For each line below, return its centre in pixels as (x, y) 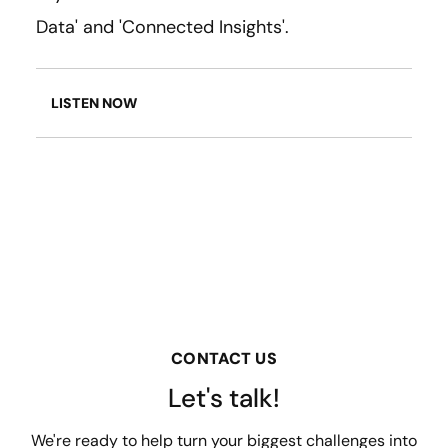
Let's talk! (224, 398)
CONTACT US (224, 359)
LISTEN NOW (94, 103)
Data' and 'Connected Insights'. (162, 27)
